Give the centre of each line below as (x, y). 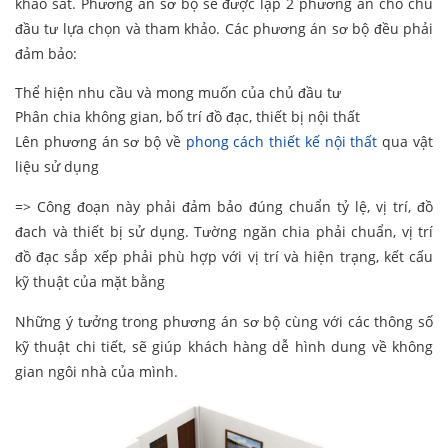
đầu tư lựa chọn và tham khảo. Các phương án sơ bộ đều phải (224, 29)
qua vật (405, 142)
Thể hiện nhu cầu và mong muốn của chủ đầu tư (178, 93)
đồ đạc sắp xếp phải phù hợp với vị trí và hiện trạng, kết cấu (224, 257)
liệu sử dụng (57, 167)
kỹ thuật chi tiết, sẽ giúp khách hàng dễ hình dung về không (224, 347)
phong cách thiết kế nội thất (281, 142)
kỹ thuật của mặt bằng (90, 282)
